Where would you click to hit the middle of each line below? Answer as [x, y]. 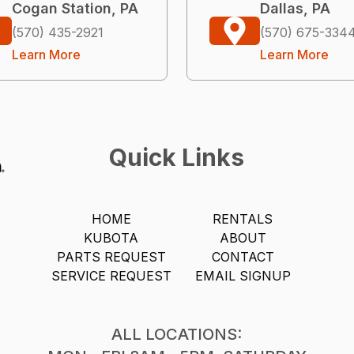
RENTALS [243, 218]
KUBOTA [111, 237]
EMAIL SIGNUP [243, 275]
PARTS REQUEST [111, 256]
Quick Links [177, 157]
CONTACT [243, 256]
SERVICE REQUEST [111, 275]
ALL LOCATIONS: [177, 334]
